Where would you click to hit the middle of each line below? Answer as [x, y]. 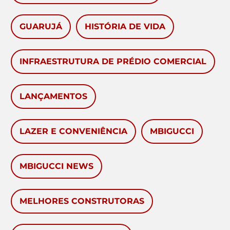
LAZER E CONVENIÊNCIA [73, 131]
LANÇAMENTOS [53, 97]
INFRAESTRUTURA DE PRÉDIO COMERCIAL [113, 62]
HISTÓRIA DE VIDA [125, 27]
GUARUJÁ [41, 27]
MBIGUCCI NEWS [56, 166]
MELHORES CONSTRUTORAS [82, 201]
